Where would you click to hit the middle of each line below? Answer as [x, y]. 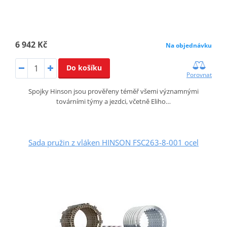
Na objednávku [189, 46]
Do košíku [84, 68]
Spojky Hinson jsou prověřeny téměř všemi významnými [113, 91]
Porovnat [199, 75]
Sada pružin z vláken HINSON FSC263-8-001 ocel [113, 143]
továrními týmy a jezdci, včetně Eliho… [113, 102]
